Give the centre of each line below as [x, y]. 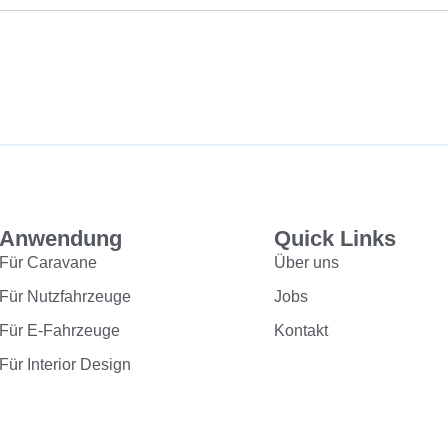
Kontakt [300, 330]
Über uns [306, 262]
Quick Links [334, 238]
